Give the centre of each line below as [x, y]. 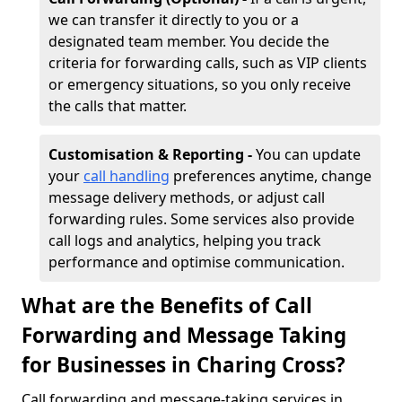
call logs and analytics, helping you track [185, 240]
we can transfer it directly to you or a [174, 20]
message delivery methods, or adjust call [187, 197]
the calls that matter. [118, 106]
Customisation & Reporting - [152, 154]
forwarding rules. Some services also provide [201, 219]
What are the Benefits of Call [167, 306]
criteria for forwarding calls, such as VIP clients [208, 63]
